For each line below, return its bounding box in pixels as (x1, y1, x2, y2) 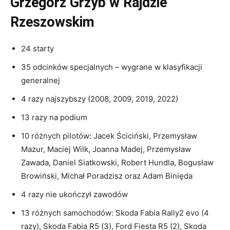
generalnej (21, 75, 60, 86)
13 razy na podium (21, 112, 87, 123)
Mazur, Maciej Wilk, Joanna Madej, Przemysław (21, 144, 191, 155)
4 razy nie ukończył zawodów (21, 189, 128, 200)
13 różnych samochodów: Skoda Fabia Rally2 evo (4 (21, 208, 209, 218)
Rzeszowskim (10, 14, 94, 31)
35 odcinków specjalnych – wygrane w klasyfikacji (21, 62, 202, 72)
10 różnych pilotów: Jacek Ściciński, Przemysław (21, 131, 197, 141)
